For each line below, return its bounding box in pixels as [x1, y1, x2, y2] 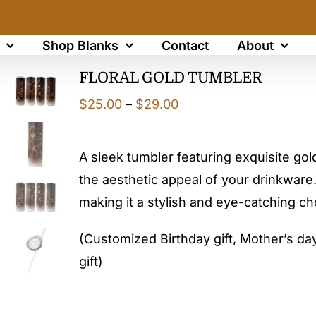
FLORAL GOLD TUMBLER [79, 69, 262, 86]
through [178, 164, 226, 178]
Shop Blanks [42, 37, 119, 53]
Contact [161, 37, 209, 53]
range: [178, 119, 217, 133]
